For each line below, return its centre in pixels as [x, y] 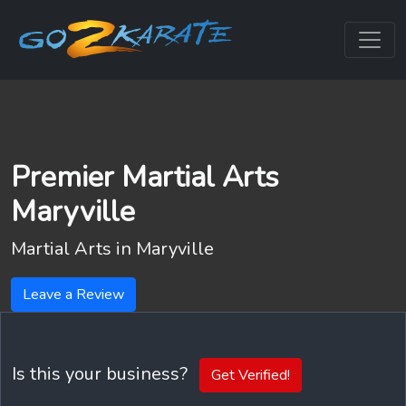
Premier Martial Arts [145, 177]
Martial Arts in [73, 249]
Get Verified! [251, 375]
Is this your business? [102, 373]
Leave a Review [73, 295]
